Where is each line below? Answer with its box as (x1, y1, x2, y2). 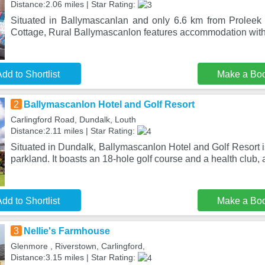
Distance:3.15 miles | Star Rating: (10, 253, 138, 262)
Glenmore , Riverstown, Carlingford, (10, 241, 145, 251)
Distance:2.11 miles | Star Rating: (10, 126, 137, 135)
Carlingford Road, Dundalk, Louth (10, 115, 136, 124)
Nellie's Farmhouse (23, 226, 110, 236)
